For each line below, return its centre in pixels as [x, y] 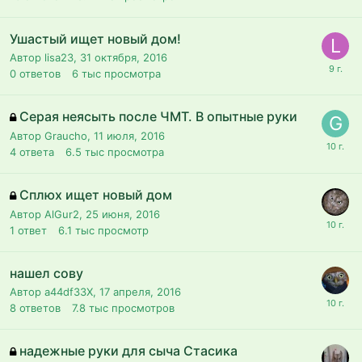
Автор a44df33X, [55, 291]
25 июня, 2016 [123, 214]
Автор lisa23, [45, 57]
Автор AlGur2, [48, 214]
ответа [37, 152]
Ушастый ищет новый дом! [95, 38]
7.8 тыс [90, 307]
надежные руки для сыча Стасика [128, 350]
